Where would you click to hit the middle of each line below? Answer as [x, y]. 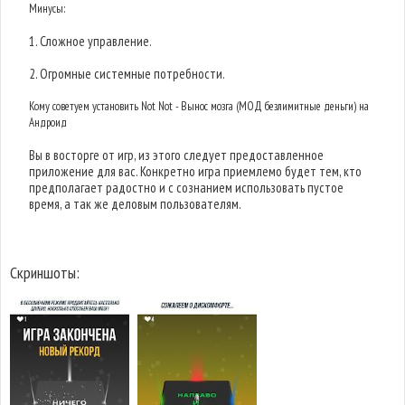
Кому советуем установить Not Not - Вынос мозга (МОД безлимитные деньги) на [199, 106]
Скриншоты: [45, 273]
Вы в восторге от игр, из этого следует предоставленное [177, 155]
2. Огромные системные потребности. [127, 74]
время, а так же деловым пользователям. [136, 204]
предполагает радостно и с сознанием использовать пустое [187, 188]
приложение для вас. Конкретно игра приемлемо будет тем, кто [196, 171]
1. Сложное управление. [91, 41]
